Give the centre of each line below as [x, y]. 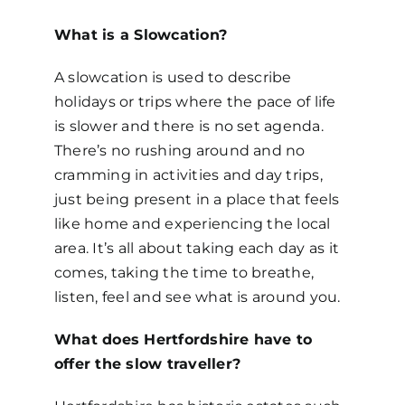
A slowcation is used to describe [173, 77]
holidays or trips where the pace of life [195, 101]
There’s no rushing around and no [179, 150]
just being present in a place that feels [197, 199]
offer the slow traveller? [147, 363]
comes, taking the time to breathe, [184, 272]
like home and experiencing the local [192, 223]
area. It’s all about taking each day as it [197, 248]
